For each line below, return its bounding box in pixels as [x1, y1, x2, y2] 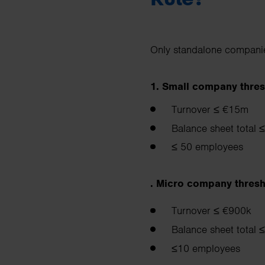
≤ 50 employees [172, 140, 249, 154]
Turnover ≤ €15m [172, 102, 254, 116]
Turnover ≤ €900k [172, 204, 257, 218]
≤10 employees [172, 241, 246, 255]
